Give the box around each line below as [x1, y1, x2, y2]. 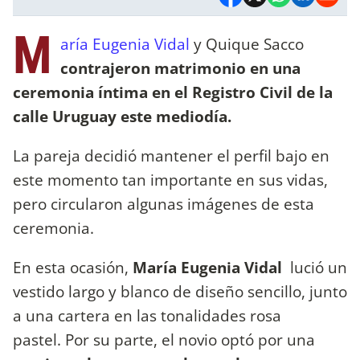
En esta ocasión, [13, 256, 133, 278]
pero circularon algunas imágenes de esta [13, 192, 314, 215]
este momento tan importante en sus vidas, [13, 168, 328, 190]
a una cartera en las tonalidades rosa [13, 304, 281, 326]
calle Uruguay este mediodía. [13, 104, 235, 127]
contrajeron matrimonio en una [60, 56, 301, 79]
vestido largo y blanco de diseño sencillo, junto [13, 280, 347, 302]
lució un [282, 256, 347, 278]
